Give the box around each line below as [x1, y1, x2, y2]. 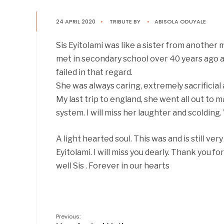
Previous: [56, 212, 80, 220]
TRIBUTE [109, 17, 132, 25]
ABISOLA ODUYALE [154, 17, 206, 25]
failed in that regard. [56, 67, 132, 77]
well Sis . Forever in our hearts [56, 161, 169, 170]
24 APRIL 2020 [56, 17, 95, 25]
